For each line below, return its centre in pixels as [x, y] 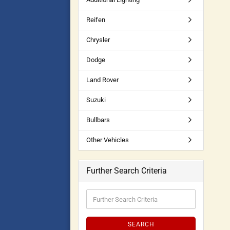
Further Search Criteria [127, 171]
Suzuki [96, 100]
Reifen [96, 20]
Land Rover [102, 80]
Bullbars [98, 120]
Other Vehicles [108, 140]
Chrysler [98, 40]
